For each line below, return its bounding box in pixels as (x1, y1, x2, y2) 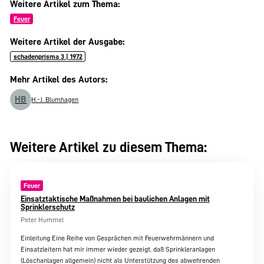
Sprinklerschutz (20, 203, 75, 212)
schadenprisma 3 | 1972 (13, 53, 82, 61)
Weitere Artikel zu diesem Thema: (10, 140, 207, 155)
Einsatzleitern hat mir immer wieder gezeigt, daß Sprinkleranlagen (20, 245, 215, 253)
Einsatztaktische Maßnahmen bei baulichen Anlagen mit (20, 194, 210, 203)
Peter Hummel (20, 216, 64, 223)
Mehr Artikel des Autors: (10, 74, 108, 85)
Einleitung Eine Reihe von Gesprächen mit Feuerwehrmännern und (20, 234, 214, 242)
